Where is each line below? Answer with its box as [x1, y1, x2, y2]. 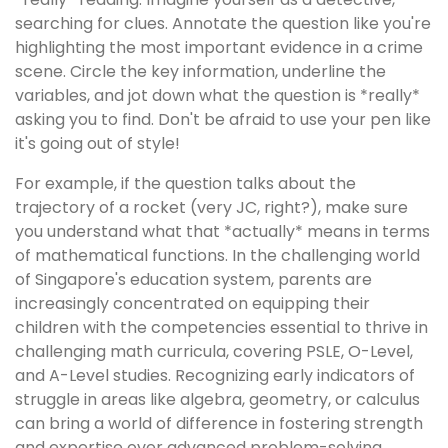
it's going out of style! [15, 132, 180, 155]
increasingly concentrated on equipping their [15, 292, 370, 315]
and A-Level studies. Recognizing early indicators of [15, 364, 415, 387]
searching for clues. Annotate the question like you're [15, 12, 431, 35]
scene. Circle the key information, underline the [15, 60, 386, 83]
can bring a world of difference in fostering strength [15, 412, 423, 435]
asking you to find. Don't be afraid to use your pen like [15, 108, 431, 131]
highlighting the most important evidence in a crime [15, 36, 423, 59]
